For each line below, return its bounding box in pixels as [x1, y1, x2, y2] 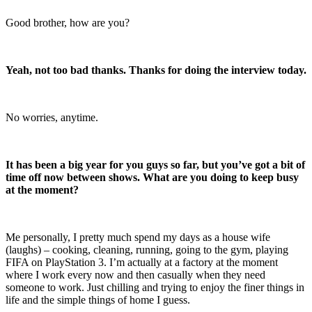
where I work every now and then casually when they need [6, 268, 265, 281]
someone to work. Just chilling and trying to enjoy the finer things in [6, 281, 304, 293]
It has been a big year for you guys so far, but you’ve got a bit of [6, 158, 305, 171]
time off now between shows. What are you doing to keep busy [6, 171, 299, 183]
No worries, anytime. [6, 111, 98, 123]
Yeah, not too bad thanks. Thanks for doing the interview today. [6, 63, 306, 76]
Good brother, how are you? [6, 16, 130, 29]
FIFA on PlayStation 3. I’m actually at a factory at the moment [6, 256, 278, 268]
